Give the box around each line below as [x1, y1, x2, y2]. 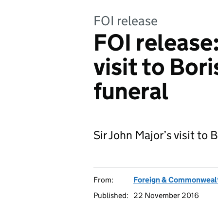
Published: [93, 191, 128, 200]
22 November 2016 [133, 191, 199, 200]
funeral [93, 77, 168, 106]
